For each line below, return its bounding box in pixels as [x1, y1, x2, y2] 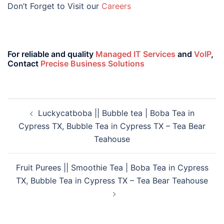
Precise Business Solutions [40, 58, 144, 69]
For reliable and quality [7, 49, 95, 59]
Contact [7, 58, 40, 69]
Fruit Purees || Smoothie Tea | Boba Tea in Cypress [15, 162, 208, 173]
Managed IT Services [95, 49, 175, 59]
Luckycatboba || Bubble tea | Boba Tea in [37, 108, 194, 118]
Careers [101, 1, 131, 11]
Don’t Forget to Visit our [7, 1, 101, 11]
